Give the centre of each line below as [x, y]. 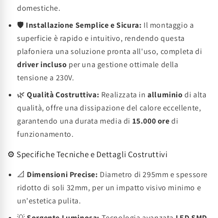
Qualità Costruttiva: [63, 95]
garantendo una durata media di [75, 121]
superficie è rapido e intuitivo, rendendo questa [101, 38]
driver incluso [42, 64]
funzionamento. [45, 134]
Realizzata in [124, 95]
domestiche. [39, 8]
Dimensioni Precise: [63, 174]
